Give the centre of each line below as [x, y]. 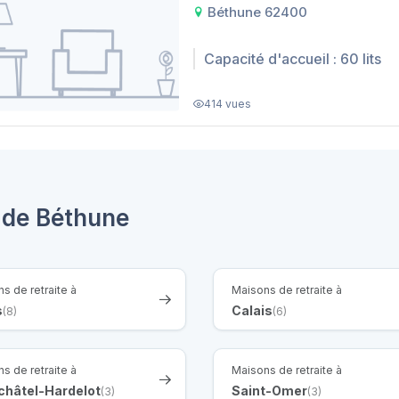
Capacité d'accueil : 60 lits [293, 59]
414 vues [228, 103]
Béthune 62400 [256, 12]
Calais [252, 310]
